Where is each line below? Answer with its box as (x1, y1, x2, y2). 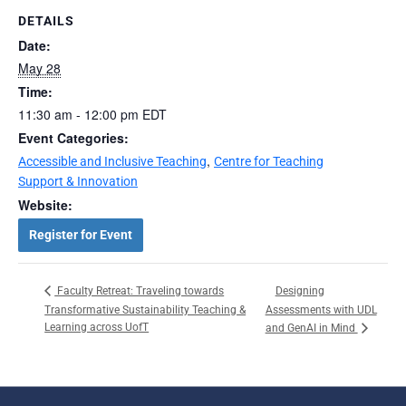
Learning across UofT (44, 320, 150, 333)
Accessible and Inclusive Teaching (18, 153, 207, 169)
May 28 (18, 58, 61, 77)
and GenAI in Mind (265, 321, 358, 334)
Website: (18, 195, 72, 214)
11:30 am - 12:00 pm (18, 104, 142, 123)
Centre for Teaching (214, 153, 324, 169)
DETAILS (18, 13, 74, 28)
